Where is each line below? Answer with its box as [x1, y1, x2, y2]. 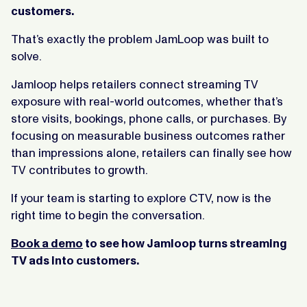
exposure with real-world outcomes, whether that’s [11, 94, 283, 108]
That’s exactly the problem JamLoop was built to [11, 32, 269, 46]
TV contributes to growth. [11, 162, 148, 177]
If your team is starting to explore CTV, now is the [11, 191, 271, 205]
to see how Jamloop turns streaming [83, 236, 287, 250]
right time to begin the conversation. [11, 208, 205, 222]
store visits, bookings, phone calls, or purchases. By [11, 111, 286, 125]
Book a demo [11, 236, 83, 250]
